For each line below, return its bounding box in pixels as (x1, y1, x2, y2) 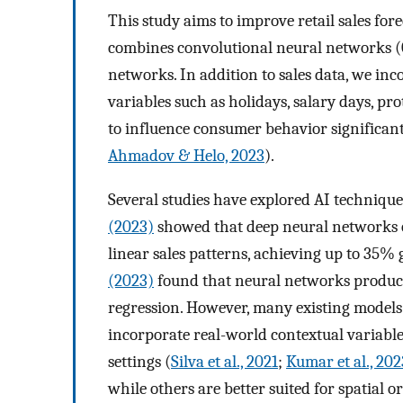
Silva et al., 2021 (171, 351, 278, 372)
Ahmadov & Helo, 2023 (108, 146, 264, 166)
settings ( (108, 351, 171, 372)
